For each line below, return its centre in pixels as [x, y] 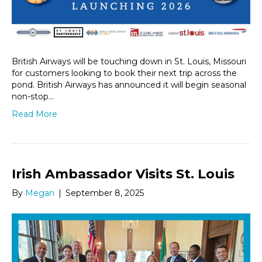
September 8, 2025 [105, 193]
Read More [35, 114]
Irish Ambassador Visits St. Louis [123, 174]
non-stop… [33, 97]
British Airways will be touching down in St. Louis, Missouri [129, 62]
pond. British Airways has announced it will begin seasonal [129, 85]
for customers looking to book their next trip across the [124, 73]
